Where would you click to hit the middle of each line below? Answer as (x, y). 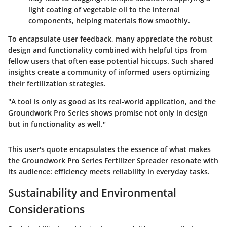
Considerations (46, 210)
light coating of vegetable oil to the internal (104, 10)
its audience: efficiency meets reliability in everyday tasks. (109, 172)
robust (201, 39)
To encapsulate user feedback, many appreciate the (99, 39)
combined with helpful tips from (150, 50)
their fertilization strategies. (57, 84)
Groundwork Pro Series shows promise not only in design (108, 113)
